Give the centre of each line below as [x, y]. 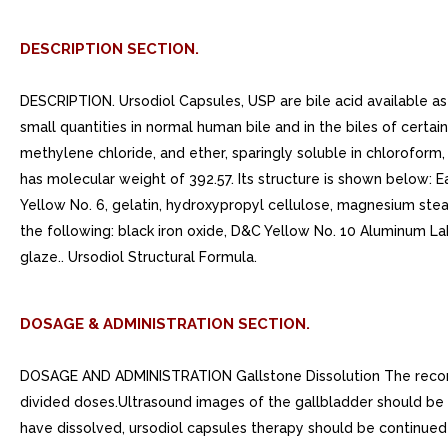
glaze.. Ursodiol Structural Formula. [138, 257]
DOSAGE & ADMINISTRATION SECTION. [165, 324]
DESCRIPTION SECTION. [109, 49]
